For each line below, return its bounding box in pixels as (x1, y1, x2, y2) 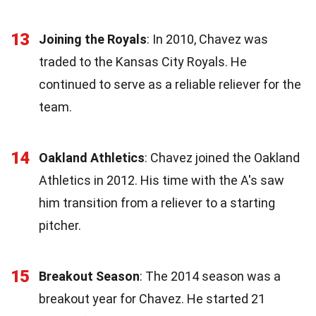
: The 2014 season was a (140, 268, 281, 284)
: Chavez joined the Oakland (145, 150, 300, 165)
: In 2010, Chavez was (147, 31, 268, 47)
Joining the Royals (39, 31, 147, 47)
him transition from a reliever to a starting (39, 195, 275, 210)
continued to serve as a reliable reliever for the (39, 76, 301, 92)
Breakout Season (39, 268, 140, 284)
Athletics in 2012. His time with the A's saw (39, 172, 284, 188)
